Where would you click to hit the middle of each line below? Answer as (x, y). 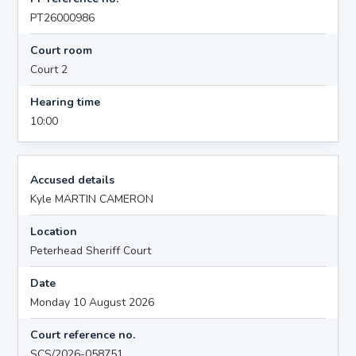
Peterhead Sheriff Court (91, 250)
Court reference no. (83, 335)
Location (54, 231)
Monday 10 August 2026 (93, 302)
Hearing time (66, 102)
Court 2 (49, 69)
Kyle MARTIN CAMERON (92, 199)
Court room (62, 50)
